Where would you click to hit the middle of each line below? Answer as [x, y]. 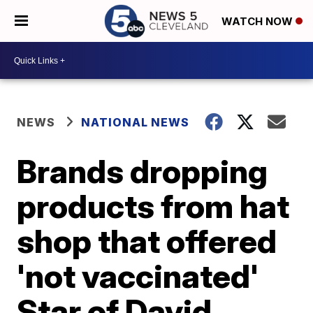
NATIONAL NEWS [136, 122]
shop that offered [147, 241]
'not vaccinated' [138, 276]
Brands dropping [143, 171]
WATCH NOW [259, 22]
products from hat [153, 206]
